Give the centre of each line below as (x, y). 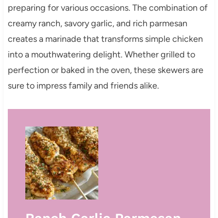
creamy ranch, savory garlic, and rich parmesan (97, 24)
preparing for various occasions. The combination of (108, 8)
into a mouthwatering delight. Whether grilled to (101, 55)
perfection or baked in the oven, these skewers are (105, 70)
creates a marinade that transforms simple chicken (105, 39)
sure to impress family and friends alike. (83, 86)
